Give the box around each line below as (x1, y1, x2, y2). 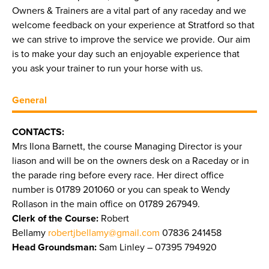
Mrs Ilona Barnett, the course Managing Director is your (12, 141, 242, 153)
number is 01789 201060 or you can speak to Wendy (12, 184, 230, 196)
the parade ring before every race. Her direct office (12, 169, 224, 182)
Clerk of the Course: (12, 213, 101, 225)
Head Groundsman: (12, 241, 97, 254)
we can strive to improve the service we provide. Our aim (12, 34, 250, 46)
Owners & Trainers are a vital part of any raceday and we (12, 5, 246, 17)
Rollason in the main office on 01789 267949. (12, 198, 200, 211)
